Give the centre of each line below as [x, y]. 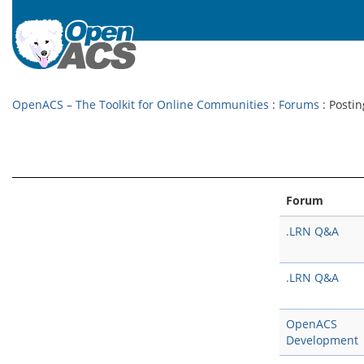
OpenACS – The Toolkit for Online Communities [141, 104]
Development [322, 340]
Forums [299, 104]
